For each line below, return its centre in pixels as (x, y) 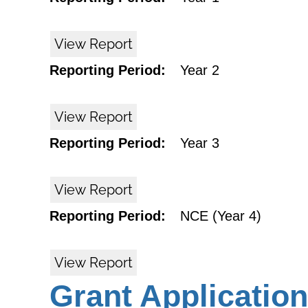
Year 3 (200, 143)
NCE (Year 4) (221, 216)
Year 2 (200, 70)
